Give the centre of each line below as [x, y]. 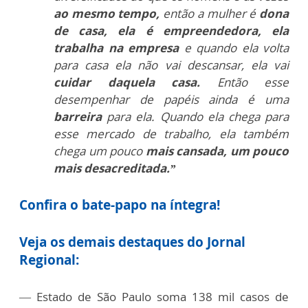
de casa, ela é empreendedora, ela [171, 31]
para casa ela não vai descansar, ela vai [171, 65]
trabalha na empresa [116, 48]
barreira [78, 117]
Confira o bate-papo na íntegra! [120, 205]
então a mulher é [210, 13]
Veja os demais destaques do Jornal [132, 242]
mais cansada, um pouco [217, 151]
